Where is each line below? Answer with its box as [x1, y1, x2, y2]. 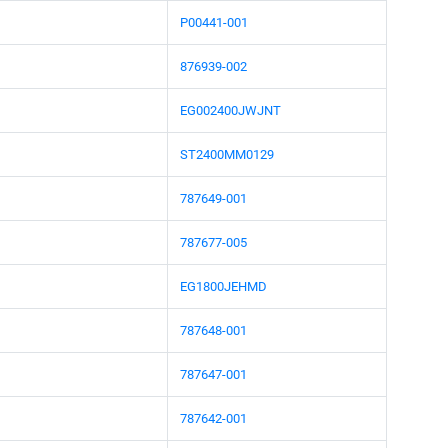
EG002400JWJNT [180, 102, 281, 118]
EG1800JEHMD [180, 278, 267, 294]
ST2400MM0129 [180, 146, 274, 162]
